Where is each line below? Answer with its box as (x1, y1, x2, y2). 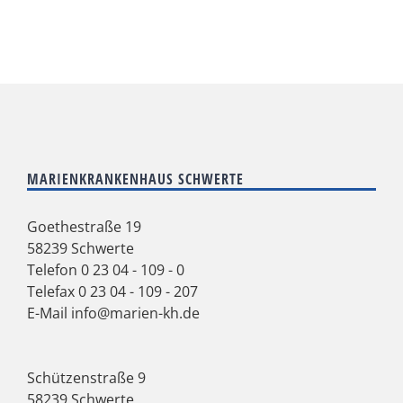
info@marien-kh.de (71, 302, 200, 323)
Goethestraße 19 (27, 216, 141, 237)
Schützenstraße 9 (27, 367, 146, 388)
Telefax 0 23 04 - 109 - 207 (27, 281, 198, 301)
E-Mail (27, 302, 71, 323)
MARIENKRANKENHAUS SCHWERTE (27, 168, 244, 189)
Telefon (27, 259, 81, 280)
